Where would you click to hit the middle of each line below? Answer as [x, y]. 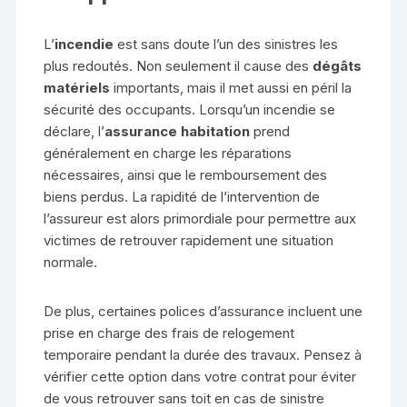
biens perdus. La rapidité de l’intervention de [182, 197]
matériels [77, 88]
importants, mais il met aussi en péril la [231, 88]
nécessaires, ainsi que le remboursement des [186, 175]
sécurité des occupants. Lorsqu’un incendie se [190, 110]
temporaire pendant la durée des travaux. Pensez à [203, 355]
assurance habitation [178, 132]
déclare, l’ [74, 132]
